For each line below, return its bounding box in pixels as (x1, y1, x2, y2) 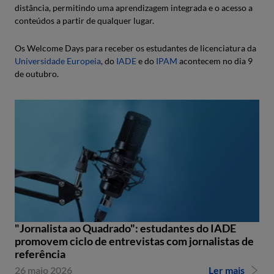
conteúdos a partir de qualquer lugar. (15, 15, 154, 26)
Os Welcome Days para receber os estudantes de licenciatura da (15, 43, 256, 53)
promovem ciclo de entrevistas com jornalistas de (15, 234, 254, 248)
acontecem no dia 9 (177, 56, 253, 66)
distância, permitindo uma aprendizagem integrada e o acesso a (15, 2, 253, 13)
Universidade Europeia (15, 56, 101, 66)
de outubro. (15, 68, 59, 79)
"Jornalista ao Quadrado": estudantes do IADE (15, 221, 236, 235)
